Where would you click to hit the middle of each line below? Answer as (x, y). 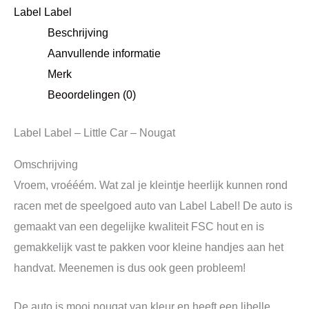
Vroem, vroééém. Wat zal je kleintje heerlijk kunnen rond (151, 185)
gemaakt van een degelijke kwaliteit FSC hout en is (139, 227)
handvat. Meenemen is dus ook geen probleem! (130, 268)
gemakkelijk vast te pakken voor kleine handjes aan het (149, 247)
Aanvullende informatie (104, 53)
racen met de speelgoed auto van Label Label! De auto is (153, 206)
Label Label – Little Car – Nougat (94, 132)
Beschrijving (78, 33)
